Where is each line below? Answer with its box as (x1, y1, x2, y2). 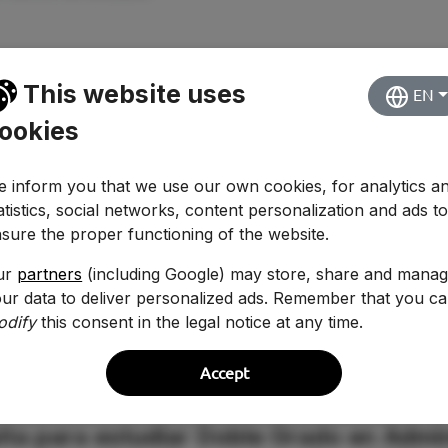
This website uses (17, 78, 247, 109)
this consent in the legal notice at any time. (36, 312, 364, 333)
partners (17, 264, 83, 285)
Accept (199, 364, 249, 383)
